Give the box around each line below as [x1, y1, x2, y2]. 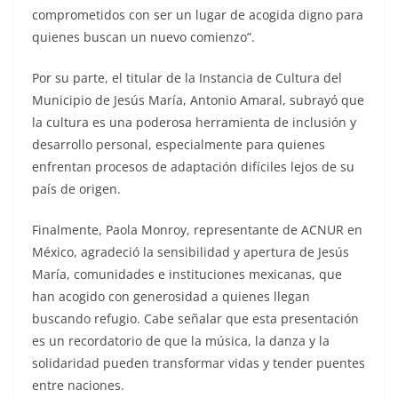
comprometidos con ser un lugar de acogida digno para [32, 5, 363, 23]
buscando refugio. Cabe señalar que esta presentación [32, 309, 359, 327]
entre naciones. [32, 376, 124, 394]
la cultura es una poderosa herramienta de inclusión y [32, 113, 356, 131]
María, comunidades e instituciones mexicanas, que [32, 265, 342, 283]
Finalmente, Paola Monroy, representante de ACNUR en [32, 220, 362, 238]
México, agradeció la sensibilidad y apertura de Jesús [32, 243, 349, 260]
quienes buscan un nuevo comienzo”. [32, 28, 255, 45]
